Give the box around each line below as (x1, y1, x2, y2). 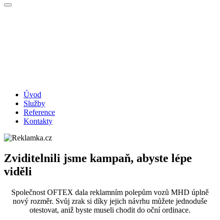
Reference (24, 108, 55, 116)
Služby (24, 99, 45, 108)
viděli (4, 165, 32, 178)
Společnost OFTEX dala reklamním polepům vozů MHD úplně (11, 188, 209, 197)
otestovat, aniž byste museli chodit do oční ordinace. (29, 206, 191, 215)
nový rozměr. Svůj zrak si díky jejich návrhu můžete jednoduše (13, 197, 207, 206)
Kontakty (24, 116, 53, 125)
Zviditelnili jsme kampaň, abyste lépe (4, 152, 192, 165)
